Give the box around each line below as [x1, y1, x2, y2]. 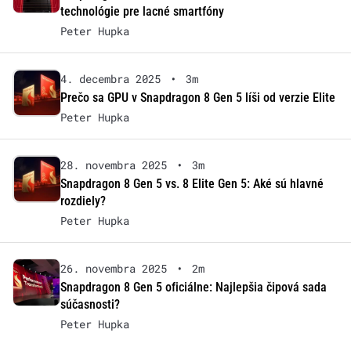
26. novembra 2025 [60, 261, 167, 277]
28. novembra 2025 [60, 157, 167, 173]
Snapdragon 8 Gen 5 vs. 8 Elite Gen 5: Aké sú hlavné [60, 176, 324, 192]
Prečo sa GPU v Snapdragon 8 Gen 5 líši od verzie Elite [60, 90, 335, 106]
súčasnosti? [60, 297, 120, 313]
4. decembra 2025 [60, 71, 161, 87]
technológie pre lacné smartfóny [60, 4, 224, 20]
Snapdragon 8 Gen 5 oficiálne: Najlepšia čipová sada [60, 280, 327, 295]
